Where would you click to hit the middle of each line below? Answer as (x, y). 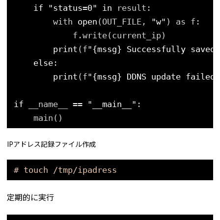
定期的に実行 (30, 197)
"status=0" (73, 8)
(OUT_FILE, (124, 22)
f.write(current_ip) (119, 36)
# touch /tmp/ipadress (65, 170)
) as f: (183, 22)
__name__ (51, 104)
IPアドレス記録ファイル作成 (51, 144)
